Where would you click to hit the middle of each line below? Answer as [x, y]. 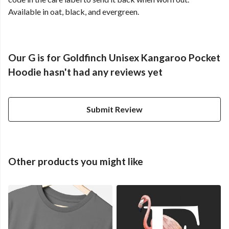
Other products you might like [76, 162]
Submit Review [114, 109]
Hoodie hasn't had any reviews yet [85, 72]
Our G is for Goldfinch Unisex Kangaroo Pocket [114, 58]
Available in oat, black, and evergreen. [74, 12]
